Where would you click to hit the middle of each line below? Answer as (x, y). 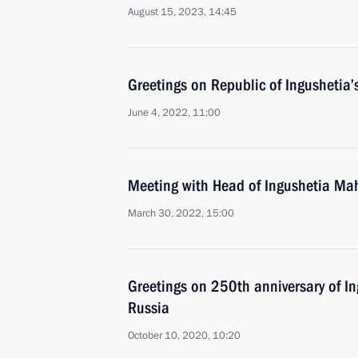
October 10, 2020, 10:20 (184, 336)
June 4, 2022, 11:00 (174, 113)
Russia (149, 308)
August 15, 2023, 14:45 (182, 12)
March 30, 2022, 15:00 (181, 213)
